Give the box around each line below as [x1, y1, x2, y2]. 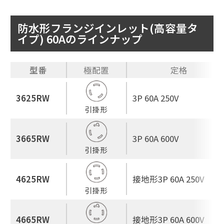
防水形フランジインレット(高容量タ [17, 19, 198, 35]
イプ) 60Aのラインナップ [17, 30, 142, 46]
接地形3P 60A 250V [132, 172, 204, 185]
